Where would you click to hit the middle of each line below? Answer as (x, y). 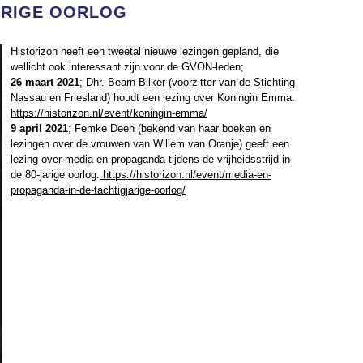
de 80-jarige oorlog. (55, 175)
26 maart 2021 (45, 82)
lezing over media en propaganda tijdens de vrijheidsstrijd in (150, 159)
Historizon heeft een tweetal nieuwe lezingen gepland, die (145, 51)
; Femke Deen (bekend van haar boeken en (169, 128)
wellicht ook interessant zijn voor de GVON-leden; (127, 67)
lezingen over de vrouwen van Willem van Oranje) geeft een (150, 144)
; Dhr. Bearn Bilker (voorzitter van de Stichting (187, 82)
